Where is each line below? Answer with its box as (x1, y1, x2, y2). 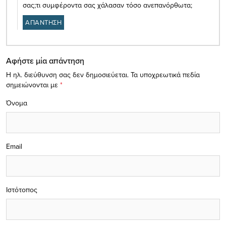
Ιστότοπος (6, 184, 37, 195)
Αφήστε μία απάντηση (6, 54, 84, 66)
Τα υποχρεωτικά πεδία (131, 69, 200, 80)
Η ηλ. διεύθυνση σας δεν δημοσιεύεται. (6, 69, 129, 80)
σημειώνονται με (6, 79, 60, 90)
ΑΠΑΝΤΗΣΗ (25, 17, 62, 27)
